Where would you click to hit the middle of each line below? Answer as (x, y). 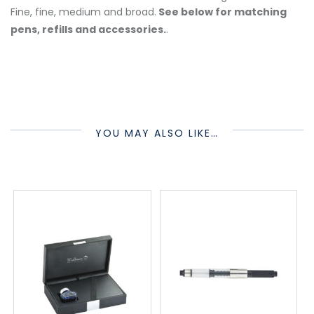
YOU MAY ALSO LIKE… (157, 133)
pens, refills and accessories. (88, 29)
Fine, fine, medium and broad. (83, 12)
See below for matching (221, 12)
